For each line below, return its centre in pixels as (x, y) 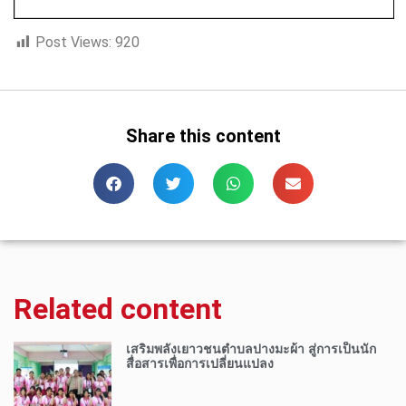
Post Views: (73, 43)
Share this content (203, 136)
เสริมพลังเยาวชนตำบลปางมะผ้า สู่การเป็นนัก (251, 349)
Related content (118, 309)
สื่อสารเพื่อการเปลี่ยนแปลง (200, 363)
